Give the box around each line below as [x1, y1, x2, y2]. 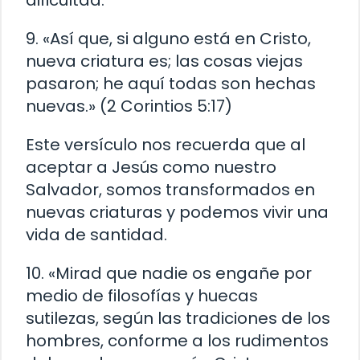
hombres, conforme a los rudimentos [26, 329, 329, 353]
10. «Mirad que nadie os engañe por [26, 262, 312, 285]
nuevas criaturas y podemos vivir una [26, 201, 329, 224]
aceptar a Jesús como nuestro [26, 156, 276, 179]
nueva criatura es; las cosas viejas [26, 50, 303, 73]
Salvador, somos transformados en [26, 178, 315, 202]
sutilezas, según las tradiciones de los [26, 307, 330, 330]
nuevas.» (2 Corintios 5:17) [26, 95, 232, 118]
